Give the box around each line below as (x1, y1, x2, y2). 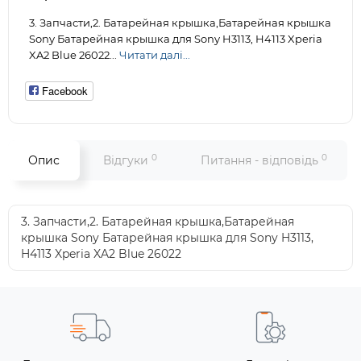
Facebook (42, 83, 88, 98)
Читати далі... (119, 48, 190, 61)
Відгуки (103, 153, 151, 168)
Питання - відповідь (201, 153, 322, 168)
